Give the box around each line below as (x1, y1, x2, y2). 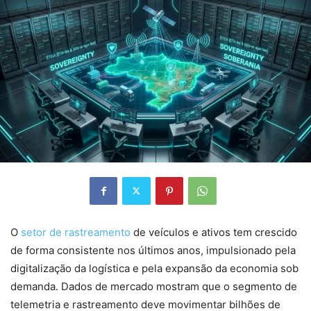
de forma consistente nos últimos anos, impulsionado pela (10, 243, 296, 257)
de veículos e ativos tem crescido (131, 225, 297, 239)
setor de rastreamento (21, 225, 131, 239)
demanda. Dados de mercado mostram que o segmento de (10, 279, 297, 293)
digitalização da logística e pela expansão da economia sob (10, 261, 299, 275)
